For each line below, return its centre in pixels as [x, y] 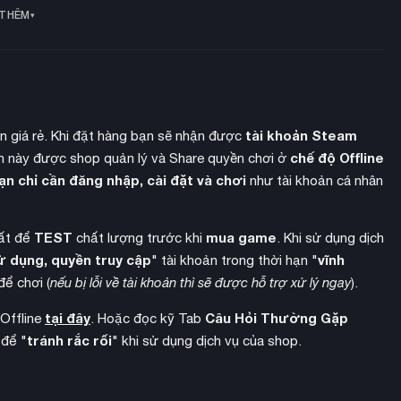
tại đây [68, 318]
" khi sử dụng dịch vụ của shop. [207, 341]
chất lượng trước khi [139, 238]
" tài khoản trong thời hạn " [235, 260]
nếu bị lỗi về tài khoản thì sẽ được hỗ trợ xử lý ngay [200, 283]
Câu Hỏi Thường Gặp [277, 318]
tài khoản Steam [301, 136]
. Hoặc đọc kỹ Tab [148, 319]
